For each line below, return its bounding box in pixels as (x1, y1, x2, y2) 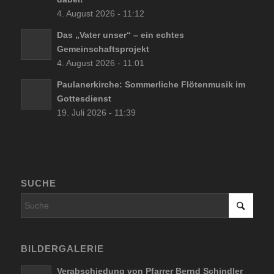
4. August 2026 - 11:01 (56, 58, 144, 68)
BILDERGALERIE (20, 243, 104, 254)
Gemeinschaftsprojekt (56, 44, 149, 54)
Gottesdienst (56, 94, 111, 103)
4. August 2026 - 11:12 (56, 9, 144, 18)
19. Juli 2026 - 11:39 (56, 108, 136, 117)
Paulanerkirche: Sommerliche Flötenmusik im (56, 80, 245, 89)
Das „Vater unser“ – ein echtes (56, 30, 184, 40)
